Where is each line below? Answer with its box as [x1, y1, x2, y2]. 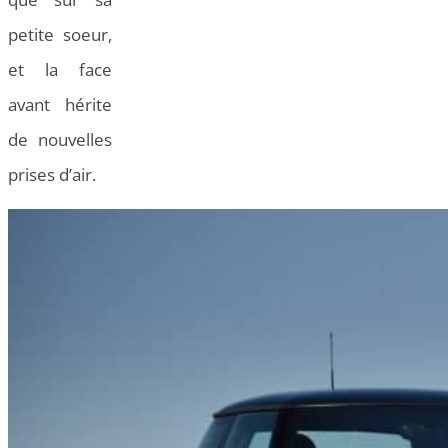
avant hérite [8, 93, 112, 117]
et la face [8, 58, 112, 82]
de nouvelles [8, 128, 112, 152]
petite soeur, [8, 23, 112, 47]
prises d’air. [8, 163, 96, 187]
